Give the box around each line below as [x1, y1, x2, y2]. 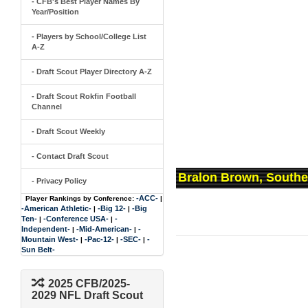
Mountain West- [21, 235, 78, 243]
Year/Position [32, 8, 79, 16]
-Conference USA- [43, 214, 109, 223]
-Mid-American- [76, 225, 132, 233]
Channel [32, 102, 62, 111]
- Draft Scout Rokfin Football [32, 92, 136, 100]
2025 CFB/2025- [48, 278, 130, 289]
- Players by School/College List [32, 32, 146, 41]
